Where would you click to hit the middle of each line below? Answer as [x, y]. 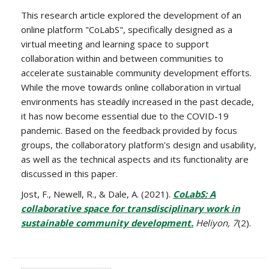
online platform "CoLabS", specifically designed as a [127, 29]
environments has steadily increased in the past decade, [138, 101]
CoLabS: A [194, 194]
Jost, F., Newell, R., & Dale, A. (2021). [97, 194]
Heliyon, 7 [216, 222]
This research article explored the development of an [131, 15]
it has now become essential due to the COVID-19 [125, 116]
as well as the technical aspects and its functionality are [135, 159]
